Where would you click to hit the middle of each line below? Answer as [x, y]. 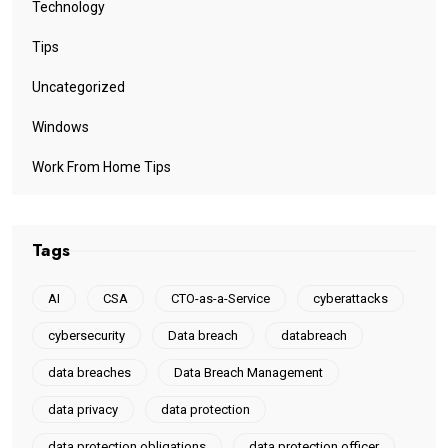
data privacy [83, 409]
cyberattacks [350, 298]
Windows [60, 126]
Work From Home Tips [101, 166]
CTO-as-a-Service [220, 298]
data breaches [89, 372]
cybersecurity [86, 335]
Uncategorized [78, 86]
